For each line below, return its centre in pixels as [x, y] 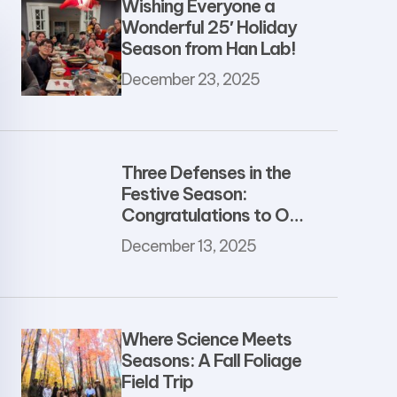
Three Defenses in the [206, 173]
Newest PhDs [174, 237]
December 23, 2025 [190, 80]
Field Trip [157, 382]
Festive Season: [183, 194]
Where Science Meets [206, 339]
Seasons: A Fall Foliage [211, 361]
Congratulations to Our [212, 215]
